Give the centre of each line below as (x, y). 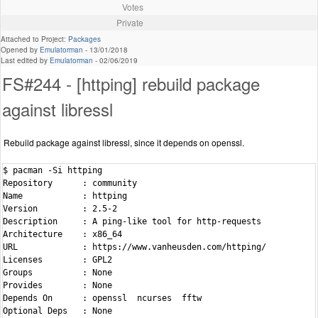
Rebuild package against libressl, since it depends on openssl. (124, 143)
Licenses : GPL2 (57, 260)
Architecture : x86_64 (62, 235)
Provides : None (57, 286)
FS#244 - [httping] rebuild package (131, 84)
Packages (84, 39)
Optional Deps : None (57, 311)
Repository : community (70, 183)
